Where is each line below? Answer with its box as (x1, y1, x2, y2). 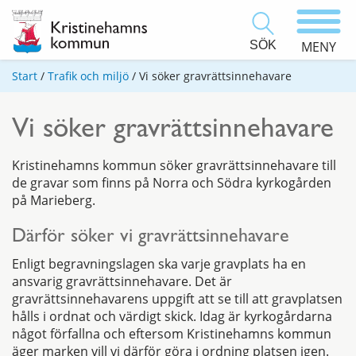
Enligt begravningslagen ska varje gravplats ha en (12, 255, 306, 273)
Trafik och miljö (48, 68, 129, 84)
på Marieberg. (12, 192, 95, 210)
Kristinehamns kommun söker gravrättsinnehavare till (12, 157, 336, 175)
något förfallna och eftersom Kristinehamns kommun (12, 325, 331, 343)
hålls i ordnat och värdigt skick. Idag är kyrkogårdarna (12, 308, 332, 326)
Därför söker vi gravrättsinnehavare (12, 229, 289, 249)
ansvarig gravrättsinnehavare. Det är (12, 273, 232, 291)
